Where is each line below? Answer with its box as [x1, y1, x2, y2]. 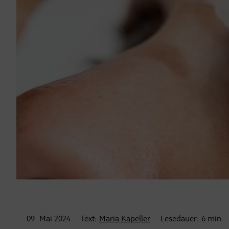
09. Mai [27, 215, 52, 224]
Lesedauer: [161, 215, 201, 224]
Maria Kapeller [99, 215, 150, 224]
